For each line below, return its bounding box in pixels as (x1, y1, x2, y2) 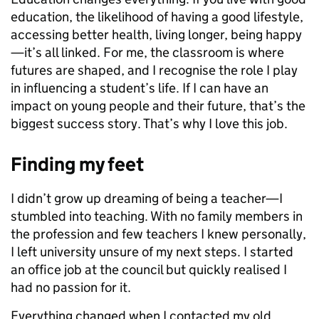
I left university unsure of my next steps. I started (11, 244, 293, 261)
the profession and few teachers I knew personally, (11, 226, 306, 243)
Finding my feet (11, 152, 144, 177)
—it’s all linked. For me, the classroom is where (11, 44, 284, 61)
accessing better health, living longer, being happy (11, 26, 302, 43)
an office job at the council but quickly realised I (11, 261, 287, 278)
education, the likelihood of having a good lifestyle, (11, 9, 303, 26)
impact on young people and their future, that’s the (11, 98, 305, 115)
